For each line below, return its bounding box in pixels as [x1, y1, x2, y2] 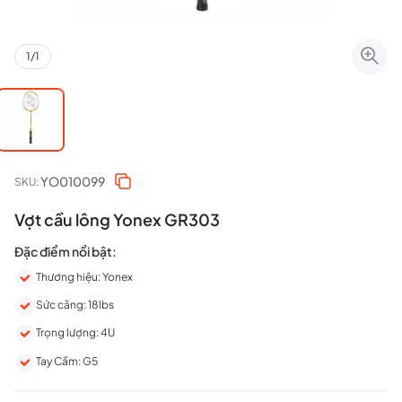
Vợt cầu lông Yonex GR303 [14, 209, 220, 230]
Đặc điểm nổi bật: [14, 243, 117, 259]
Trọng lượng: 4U [36, 326, 115, 340]
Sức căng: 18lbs [36, 298, 114, 312]
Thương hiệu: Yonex [36, 270, 133, 284]
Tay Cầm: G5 [36, 354, 98, 368]
